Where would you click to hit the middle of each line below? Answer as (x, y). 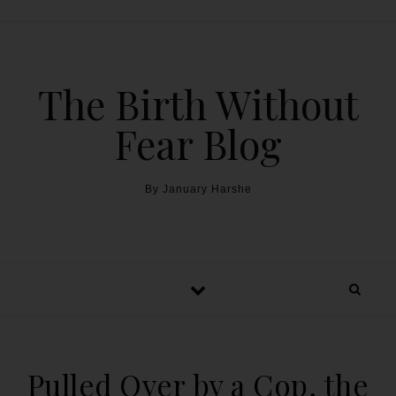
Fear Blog (198, 143)
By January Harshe (198, 189)
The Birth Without (198, 103)
